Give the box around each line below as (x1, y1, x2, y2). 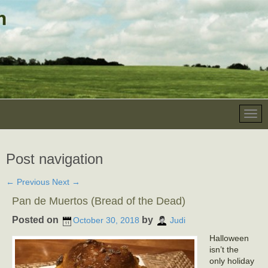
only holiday (209, 256, 254, 266)
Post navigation (6, 151, 103, 167)
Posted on (12, 215, 61, 225)
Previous (14, 177, 50, 187)
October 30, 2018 (73, 215, 139, 226)
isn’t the (209, 245, 239, 254)
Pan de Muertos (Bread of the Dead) (12, 195, 185, 207)
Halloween (209, 233, 249, 243)
